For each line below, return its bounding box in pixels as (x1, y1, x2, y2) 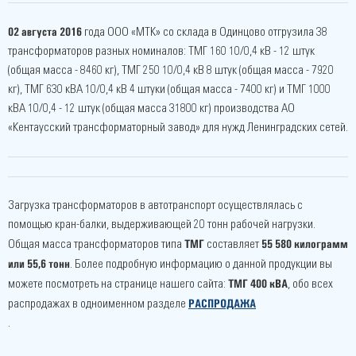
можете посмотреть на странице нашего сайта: (8, 278, 228, 290)
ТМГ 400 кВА (228, 277, 288, 291)
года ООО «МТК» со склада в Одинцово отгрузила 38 (82, 26, 327, 38)
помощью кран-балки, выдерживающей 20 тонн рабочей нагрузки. (8, 219, 315, 230)
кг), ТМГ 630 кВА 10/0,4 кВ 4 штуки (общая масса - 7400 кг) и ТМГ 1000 (8, 83, 331, 95)
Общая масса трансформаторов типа (8, 238, 184, 250)
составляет (204, 238, 261, 250)
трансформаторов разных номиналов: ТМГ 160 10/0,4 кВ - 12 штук (8, 45, 315, 57)
